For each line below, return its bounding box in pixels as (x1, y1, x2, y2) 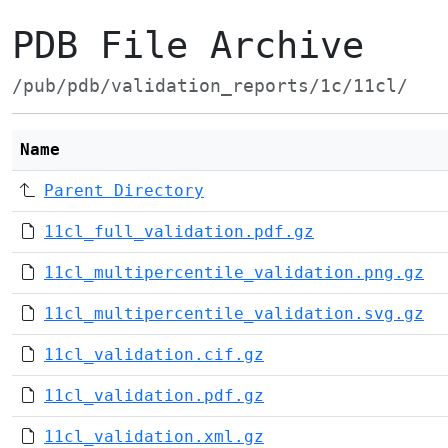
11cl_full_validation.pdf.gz (44, 222, 314, 241)
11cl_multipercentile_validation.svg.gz (44, 304, 424, 323)
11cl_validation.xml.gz (44, 427, 264, 446)
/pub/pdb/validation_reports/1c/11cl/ (12, 76, 408, 96)
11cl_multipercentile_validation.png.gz (44, 263, 424, 282)
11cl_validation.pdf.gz (44, 386, 264, 405)
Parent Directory (44, 181, 204, 200)
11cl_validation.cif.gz (44, 345, 264, 364)
